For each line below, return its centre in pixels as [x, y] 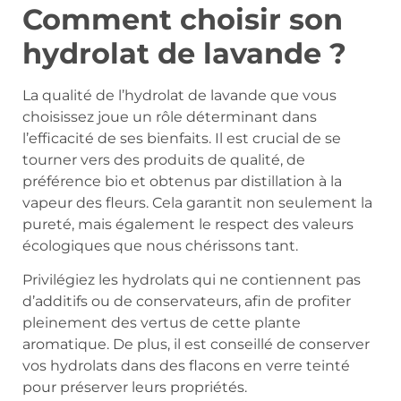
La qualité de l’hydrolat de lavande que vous [179, 96]
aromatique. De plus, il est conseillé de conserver [196, 345]
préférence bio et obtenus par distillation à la [182, 182]
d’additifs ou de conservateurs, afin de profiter [187, 302]
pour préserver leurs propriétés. [135, 388]
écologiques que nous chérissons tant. [160, 246]
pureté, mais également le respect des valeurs [188, 225]
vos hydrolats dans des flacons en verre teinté [186, 366]
